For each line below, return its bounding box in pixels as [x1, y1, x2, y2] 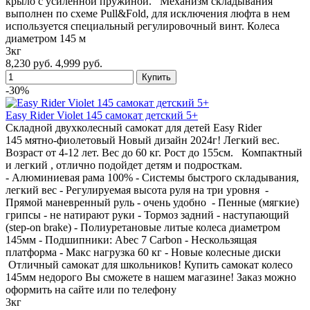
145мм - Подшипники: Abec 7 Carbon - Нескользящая [6, 233, 257, 246]
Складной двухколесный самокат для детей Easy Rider [6, 121, 262, 134]
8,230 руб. [6, 57, 53, 69]
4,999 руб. [55, 57, 102, 69]
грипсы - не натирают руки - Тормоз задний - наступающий [6, 208, 289, 221]
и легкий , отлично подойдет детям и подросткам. [6, 158, 248, 171]
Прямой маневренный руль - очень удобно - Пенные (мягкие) [6, 196, 299, 208]
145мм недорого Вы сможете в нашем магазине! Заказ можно [6, 271, 296, 283]
